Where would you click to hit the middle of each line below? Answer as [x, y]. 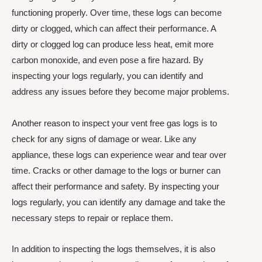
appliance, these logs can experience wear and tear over [119, 154]
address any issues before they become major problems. [120, 92]
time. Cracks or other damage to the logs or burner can [116, 170]
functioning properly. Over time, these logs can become [117, 13]
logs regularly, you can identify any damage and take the [118, 202]
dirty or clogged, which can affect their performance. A [114, 29]
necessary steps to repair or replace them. [92, 218]
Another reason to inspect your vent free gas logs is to [114, 123]
